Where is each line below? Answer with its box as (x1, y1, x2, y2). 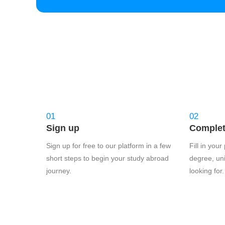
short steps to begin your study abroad (46, 154, 169, 162)
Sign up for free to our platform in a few (46, 142, 171, 150)
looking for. (189, 167, 224, 175)
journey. (46, 167, 71, 175)
